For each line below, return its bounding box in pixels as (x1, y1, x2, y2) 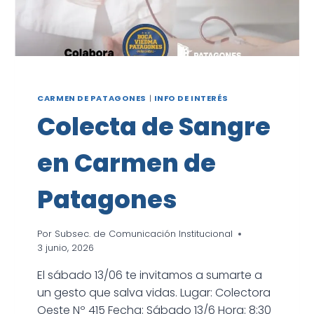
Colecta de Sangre (37, 109, 271, 144)
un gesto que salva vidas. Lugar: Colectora (37, 284, 271, 301)
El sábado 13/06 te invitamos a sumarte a (37, 266, 263, 283)
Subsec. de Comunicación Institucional (54, 227, 233, 240)
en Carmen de (37, 146, 217, 181)
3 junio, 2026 (37, 241, 95, 254)
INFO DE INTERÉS (153, 93, 229, 104)
